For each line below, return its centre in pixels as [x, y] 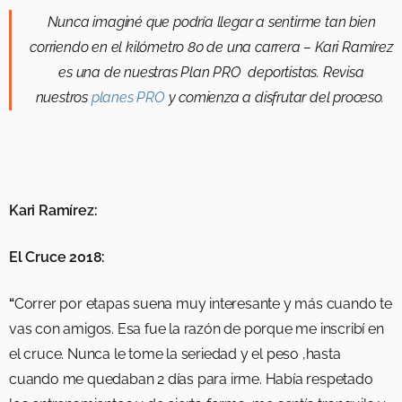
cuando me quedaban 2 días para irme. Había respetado [191, 380]
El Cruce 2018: [57, 258]
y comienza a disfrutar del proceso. [276, 98]
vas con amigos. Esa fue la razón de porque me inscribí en [197, 329]
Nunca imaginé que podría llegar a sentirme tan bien [211, 22]
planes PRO [128, 98]
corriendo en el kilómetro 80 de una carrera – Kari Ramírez [211, 48]
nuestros [63, 98]
